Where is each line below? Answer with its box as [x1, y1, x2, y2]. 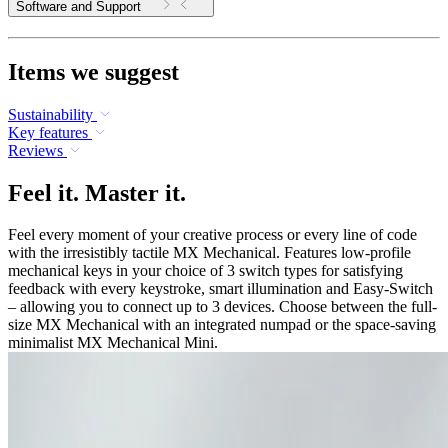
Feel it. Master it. [8, 179, 186, 206]
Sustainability [8, 105, 93, 123]
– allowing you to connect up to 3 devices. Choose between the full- [8, 298, 437, 316]
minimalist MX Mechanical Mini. [8, 334, 218, 352]
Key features [8, 123, 88, 141]
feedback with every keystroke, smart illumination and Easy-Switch [8, 280, 433, 298]
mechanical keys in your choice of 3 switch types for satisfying [8, 262, 403, 280]
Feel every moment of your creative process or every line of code [8, 226, 417, 244]
